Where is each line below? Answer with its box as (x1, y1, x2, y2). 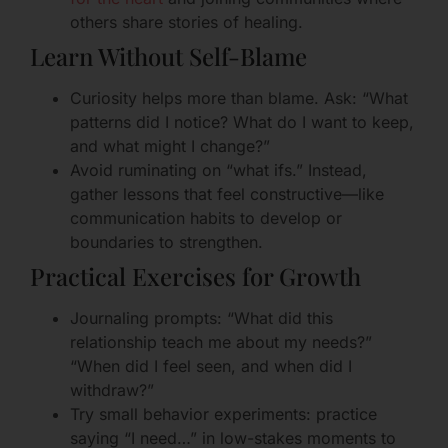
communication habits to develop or (70, 207, 342, 228)
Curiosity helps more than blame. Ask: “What (70, 87, 408, 108)
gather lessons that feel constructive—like (70, 183, 384, 204)
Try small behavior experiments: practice (70, 403, 377, 424)
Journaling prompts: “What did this (70, 307, 333, 328)
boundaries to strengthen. (70, 231, 263, 252)
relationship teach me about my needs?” (70, 331, 372, 352)
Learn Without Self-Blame (30, 39, 307, 72)
